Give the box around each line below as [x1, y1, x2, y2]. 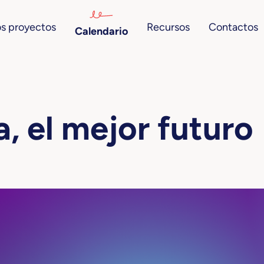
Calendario [75, 25, 128, 38]
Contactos [209, 20, 259, 34]
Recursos [147, 20, 190, 34]
